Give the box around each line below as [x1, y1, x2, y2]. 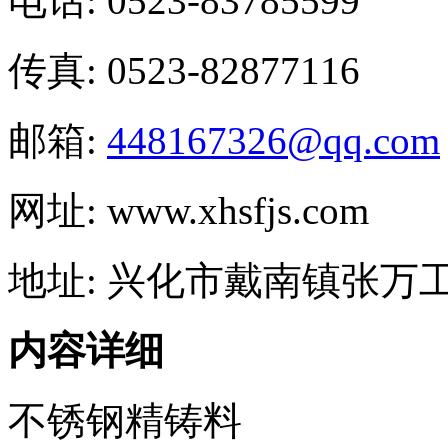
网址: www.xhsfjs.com [8, 189, 369, 232]
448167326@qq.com [107, 119, 440, 162]
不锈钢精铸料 [8, 399, 242, 442]
